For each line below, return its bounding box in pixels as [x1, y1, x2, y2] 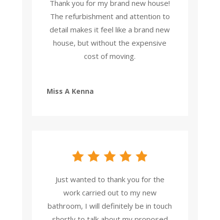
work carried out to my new [63, 188, 157, 198]
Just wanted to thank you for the [55, 174, 165, 185]
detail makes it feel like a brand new [50, 25, 170, 35]
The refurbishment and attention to [50, 11, 170, 22]
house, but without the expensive [53, 38, 167, 48]
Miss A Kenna [46, 86, 94, 96]
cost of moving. [84, 51, 136, 61]
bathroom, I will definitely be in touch [48, 201, 172, 211]
